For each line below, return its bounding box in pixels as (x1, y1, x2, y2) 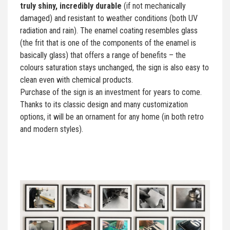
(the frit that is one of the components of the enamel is (20, 37, 196, 48)
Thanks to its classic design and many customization (20, 99, 188, 109)
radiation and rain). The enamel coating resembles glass (20, 25, 198, 35)
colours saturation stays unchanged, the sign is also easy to (20, 62, 209, 72)
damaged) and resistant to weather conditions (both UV (20, 13, 198, 23)
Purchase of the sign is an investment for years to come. (20, 87, 202, 97)
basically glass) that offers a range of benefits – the (20, 50, 186, 60)
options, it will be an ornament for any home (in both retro (20, 111, 204, 122)
